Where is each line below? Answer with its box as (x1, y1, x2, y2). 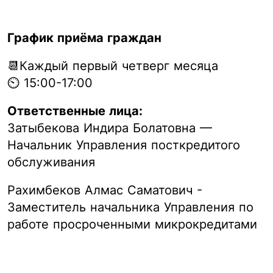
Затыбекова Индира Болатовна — (7, 121, 212, 135)
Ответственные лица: (7, 104, 143, 118)
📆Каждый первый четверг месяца (7, 58, 218, 73)
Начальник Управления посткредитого (7, 138, 240, 152)
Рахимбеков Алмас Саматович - (7, 183, 202, 197)
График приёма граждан (7, 30, 161, 45)
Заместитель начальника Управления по (7, 200, 253, 214)
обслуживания (7, 155, 95, 169)
